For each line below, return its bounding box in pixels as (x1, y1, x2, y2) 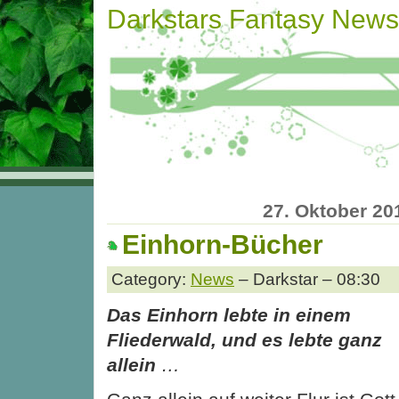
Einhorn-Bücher (122, 230, 323, 260)
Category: (111, 269, 191, 289)
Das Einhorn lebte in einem (107, 304, 351, 325)
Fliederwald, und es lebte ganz (107, 329, 382, 350)
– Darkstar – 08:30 (234, 269, 380, 289)
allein (107, 354, 156, 375)
